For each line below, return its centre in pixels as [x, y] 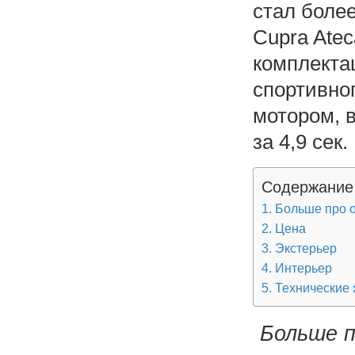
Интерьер [303, 267]
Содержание [307, 187]
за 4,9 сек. [300, 141]
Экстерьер [305, 248]
